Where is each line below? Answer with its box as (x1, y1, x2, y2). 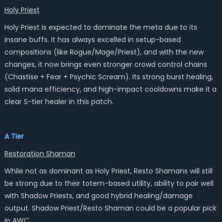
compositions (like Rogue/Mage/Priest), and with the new (4, 47, 204, 57)
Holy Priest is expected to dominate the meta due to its (4, 22, 197, 32)
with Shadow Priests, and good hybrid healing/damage (4, 191, 193, 201)
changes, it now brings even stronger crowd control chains (4, 59, 207, 69)
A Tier (4, 131, 24, 141)
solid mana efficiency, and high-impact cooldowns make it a (4, 84, 217, 94)
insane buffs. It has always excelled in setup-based (4, 35, 181, 45)
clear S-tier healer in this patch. (4, 97, 113, 107)
